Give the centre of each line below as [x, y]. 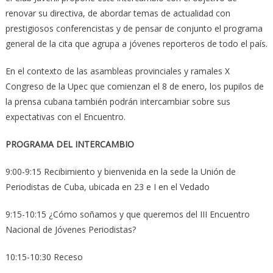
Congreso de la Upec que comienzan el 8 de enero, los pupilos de [134, 87]
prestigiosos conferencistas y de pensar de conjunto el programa [134, 29]
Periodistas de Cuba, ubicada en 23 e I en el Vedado [107, 187]
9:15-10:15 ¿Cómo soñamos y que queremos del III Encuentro [127, 214]
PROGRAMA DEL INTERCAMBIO [69, 144]
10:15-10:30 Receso [44, 257]
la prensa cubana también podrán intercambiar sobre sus [118, 102]
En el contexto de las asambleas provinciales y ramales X [117, 71]
